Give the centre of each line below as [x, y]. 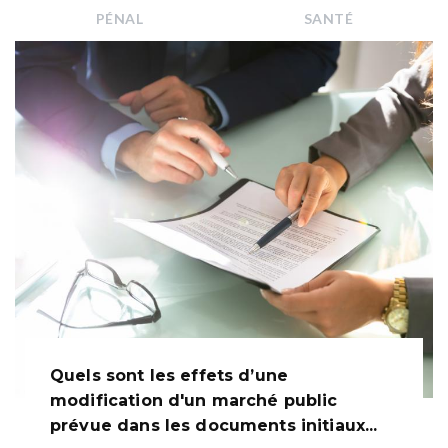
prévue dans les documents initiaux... [214, 426]
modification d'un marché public [194, 401]
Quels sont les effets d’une [169, 376]
